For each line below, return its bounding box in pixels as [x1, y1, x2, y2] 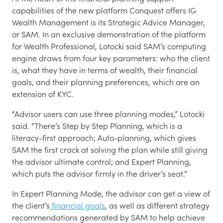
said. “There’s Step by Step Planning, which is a [12, 120, 182, 131]
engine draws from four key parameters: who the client [12, 52, 210, 63]
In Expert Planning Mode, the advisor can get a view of [12, 188, 210, 199]
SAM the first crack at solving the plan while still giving [12, 144, 208, 155]
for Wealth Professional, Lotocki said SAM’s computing [12, 40, 206, 51]
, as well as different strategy [105, 200, 210, 211]
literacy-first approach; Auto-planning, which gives [12, 132, 196, 143]
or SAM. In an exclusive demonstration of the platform [12, 28, 206, 39]
